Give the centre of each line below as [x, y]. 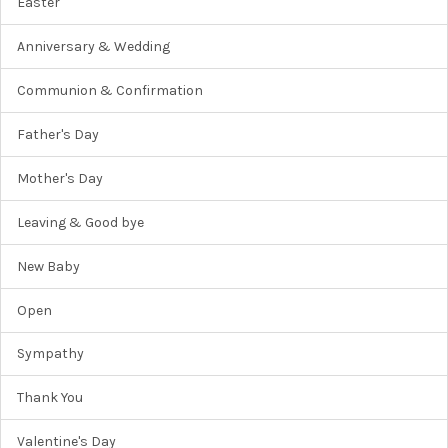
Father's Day [58, 134]
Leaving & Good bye [80, 222]
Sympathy [50, 354]
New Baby [48, 266]
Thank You [50, 398]
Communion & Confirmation [110, 90]
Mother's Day [60, 178]
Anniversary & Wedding [93, 46]
